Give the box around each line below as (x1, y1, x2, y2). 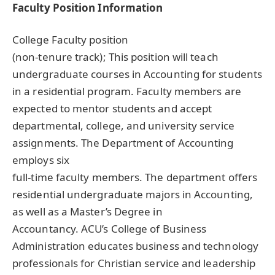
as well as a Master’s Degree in (12, 204, 163, 219)
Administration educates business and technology (12, 239, 258, 254)
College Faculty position (12, 33, 129, 47)
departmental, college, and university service (12, 118, 234, 133)
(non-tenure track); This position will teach (12, 50, 219, 64)
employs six (12, 153, 69, 168)
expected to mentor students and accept (12, 101, 212, 116)
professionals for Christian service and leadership (12, 256, 256, 271)
